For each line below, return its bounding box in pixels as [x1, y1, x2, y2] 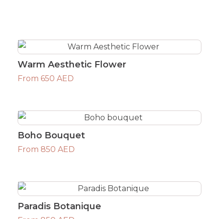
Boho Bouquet [17, 130, 85, 141]
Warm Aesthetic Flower [17, 59, 126, 70]
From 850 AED [17, 144, 75, 154]
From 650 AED [17, 73, 74, 83]
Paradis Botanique [17, 200, 101, 212]
